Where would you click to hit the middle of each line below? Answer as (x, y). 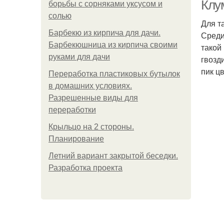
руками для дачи (79, 57)
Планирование (76, 139)
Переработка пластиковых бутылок (114, 74)
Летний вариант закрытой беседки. (113, 156)
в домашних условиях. (90, 86)
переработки (72, 110)
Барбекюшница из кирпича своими (113, 45)
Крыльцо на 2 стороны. (91, 127)
